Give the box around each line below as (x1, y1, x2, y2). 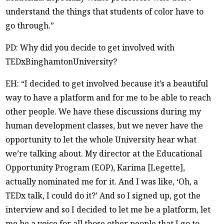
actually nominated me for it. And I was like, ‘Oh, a (5, 175, 198, 187)
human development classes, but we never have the (5, 119, 203, 131)
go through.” (5, 19, 54, 31)
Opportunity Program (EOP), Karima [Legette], (5, 161, 185, 173)
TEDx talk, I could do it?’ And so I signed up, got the (5, 189, 201, 201)
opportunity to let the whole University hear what (5, 133, 197, 145)
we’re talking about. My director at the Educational (5, 147, 202, 159)
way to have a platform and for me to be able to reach (5, 91, 211, 103)
